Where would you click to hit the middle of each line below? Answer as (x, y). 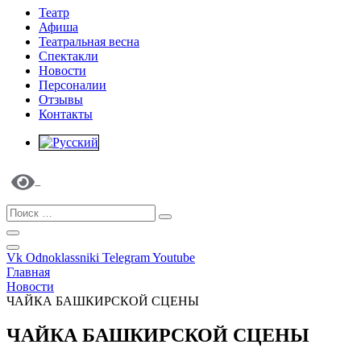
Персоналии (73, 85)
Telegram (126, 257)
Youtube (174, 257)
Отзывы (61, 100)
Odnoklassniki (62, 257)
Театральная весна (89, 41)
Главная (28, 272)
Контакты (66, 114)
